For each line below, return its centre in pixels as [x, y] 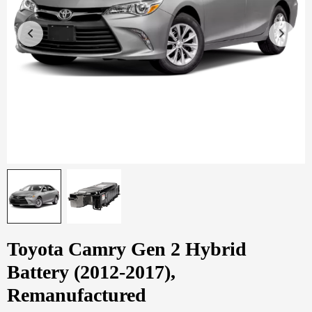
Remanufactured [77, 295]
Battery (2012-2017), [91, 272]
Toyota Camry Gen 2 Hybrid [127, 249]
